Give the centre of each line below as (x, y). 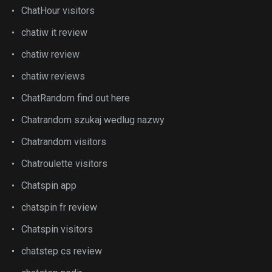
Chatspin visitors (57, 229)
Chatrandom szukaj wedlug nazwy (93, 120)
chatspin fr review (59, 207)
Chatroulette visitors (64, 163)
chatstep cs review (62, 251)
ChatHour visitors (58, 10)
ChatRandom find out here (76, 98)
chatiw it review (54, 32)
